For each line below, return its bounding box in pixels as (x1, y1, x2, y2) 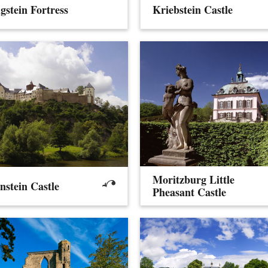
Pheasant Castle (153, 184, 227, 200)
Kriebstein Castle (153, 1, 233, 17)
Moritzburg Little (153, 171, 235, 187)
